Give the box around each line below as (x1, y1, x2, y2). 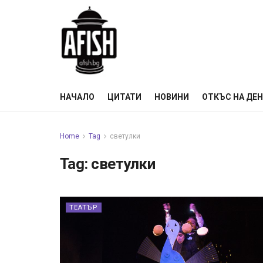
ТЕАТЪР (69, 204, 98, 211)
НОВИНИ (154, 92, 189, 102)
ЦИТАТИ (107, 92, 141, 102)
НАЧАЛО (60, 92, 95, 102)
